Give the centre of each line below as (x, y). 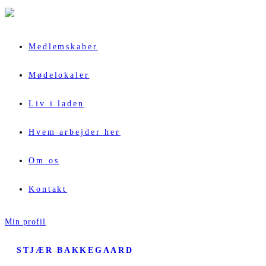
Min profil (25, 221)
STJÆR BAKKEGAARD (75, 250)
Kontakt (48, 189)
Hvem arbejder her (75, 132)
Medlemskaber (63, 47)
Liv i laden (56, 104)
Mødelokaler (59, 75)
